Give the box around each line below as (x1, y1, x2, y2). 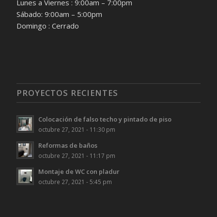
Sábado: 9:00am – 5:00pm (16, 9, 102, 19)
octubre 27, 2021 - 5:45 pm (38, 178, 112, 186)
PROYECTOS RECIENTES (16, 87, 118, 99)
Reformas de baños (38, 141, 97, 150)
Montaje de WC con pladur (38, 167, 119, 176)
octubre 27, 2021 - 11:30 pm (38, 125, 115, 134)
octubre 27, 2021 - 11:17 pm (38, 152, 115, 160)
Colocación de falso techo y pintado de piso (38, 115, 171, 124)
